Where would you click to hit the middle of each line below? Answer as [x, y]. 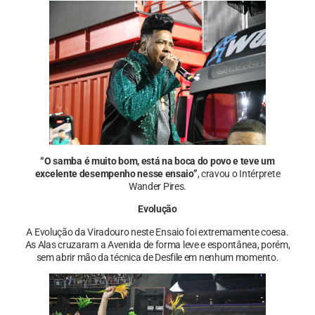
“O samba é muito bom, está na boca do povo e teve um [157, 161]
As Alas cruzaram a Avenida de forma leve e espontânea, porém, [157, 244]
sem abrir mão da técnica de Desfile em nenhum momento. [157, 257]
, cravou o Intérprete [239, 174]
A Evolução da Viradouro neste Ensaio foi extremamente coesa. [157, 232]
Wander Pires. [157, 187]
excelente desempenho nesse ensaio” [116, 174]
